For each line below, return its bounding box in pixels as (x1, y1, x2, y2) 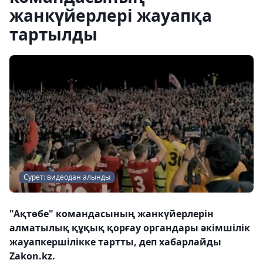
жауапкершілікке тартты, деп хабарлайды (9, 235, 221, 248)
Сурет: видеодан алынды (23, 172, 110, 182)
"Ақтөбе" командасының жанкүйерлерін (9, 207, 214, 220)
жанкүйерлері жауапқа (9, 4, 212, 26)
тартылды (9, 23, 97, 45)
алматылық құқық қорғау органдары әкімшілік (9, 221, 250, 234)
